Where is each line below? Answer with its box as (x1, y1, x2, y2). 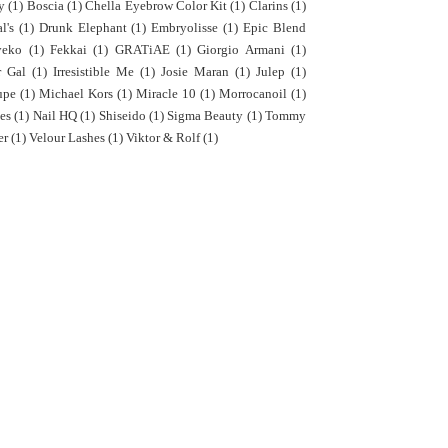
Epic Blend (243, 20, 307, 35)
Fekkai (50, 42, 88, 57)
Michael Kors (39, 86, 113, 101)
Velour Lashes (29, 130, 105, 145)
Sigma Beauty (167, 108, 244, 123)
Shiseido (98, 108, 146, 123)
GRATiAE (114, 42, 170, 57)
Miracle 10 (136, 86, 196, 101)
